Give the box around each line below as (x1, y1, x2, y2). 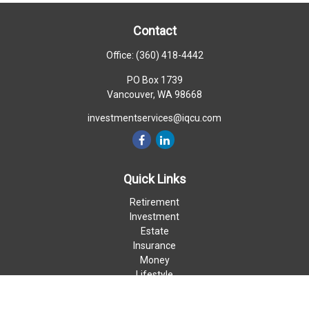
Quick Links (123, 172, 186, 186)
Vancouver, (107, 89, 155, 100)
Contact (132, 23, 177, 38)
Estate (140, 226, 169, 237)
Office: (106, 50, 136, 61)
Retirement (130, 197, 179, 208)
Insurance (133, 240, 176, 251)
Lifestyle (136, 269, 173, 280)
